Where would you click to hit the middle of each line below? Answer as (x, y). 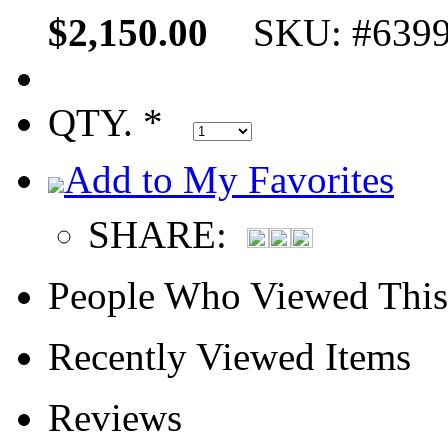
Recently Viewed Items (229, 356)
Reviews (115, 417)
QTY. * (120, 122)
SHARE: (167, 234)
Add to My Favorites (229, 179)
